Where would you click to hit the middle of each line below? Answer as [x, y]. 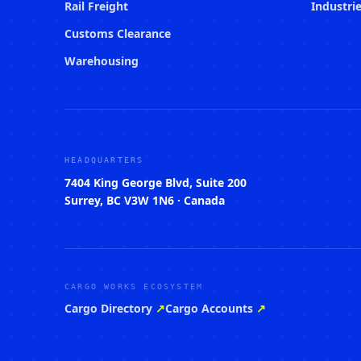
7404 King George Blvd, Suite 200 [156, 183]
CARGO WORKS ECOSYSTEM [134, 286]
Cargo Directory [108, 308]
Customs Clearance [118, 33]
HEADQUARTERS [104, 160]
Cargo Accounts [209, 308]
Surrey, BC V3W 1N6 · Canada [145, 200]
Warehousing [102, 61]
